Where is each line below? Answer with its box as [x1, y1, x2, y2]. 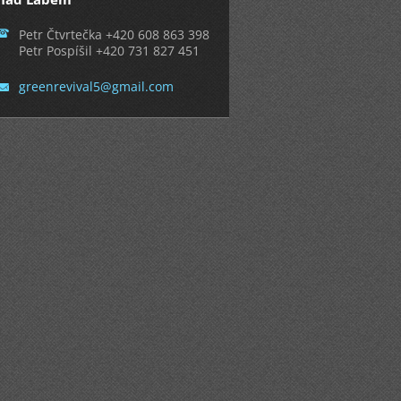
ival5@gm [73, 78, 132, 95]
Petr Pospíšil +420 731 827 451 [19, 42, 200, 59]
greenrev [19, 78, 73, 95]
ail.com [131, 78, 175, 95]
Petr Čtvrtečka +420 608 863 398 [19, 26, 210, 43]
